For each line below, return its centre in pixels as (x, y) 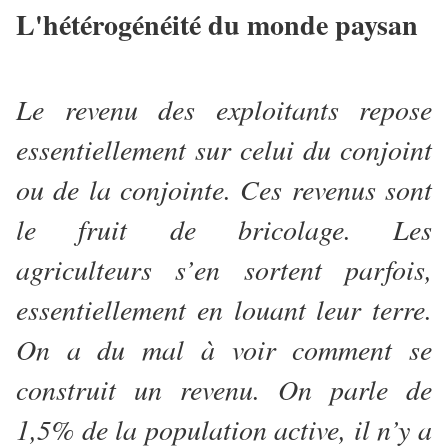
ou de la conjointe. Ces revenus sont (224, 189)
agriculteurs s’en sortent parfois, (224, 269)
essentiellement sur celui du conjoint (224, 149)
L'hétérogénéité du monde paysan (217, 25)
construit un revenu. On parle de (224, 389)
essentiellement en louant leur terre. (224, 309)
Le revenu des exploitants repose (224, 109)
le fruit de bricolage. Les (224, 229)
